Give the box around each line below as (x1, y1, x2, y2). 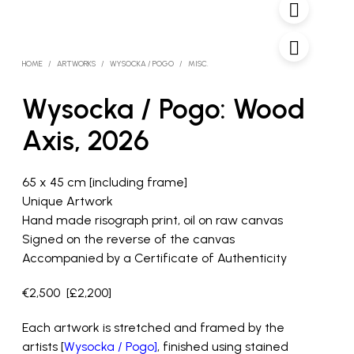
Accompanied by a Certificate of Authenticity (21, 250, 287, 265)
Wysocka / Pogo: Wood (21, 92, 305, 126)
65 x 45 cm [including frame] (21, 175, 187, 190)
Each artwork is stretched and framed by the (21, 320, 284, 335)
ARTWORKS (56, 58, 96, 69)
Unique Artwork (21, 194, 113, 209)
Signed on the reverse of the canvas (21, 232, 235, 247)
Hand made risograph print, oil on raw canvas (21, 213, 283, 228)
